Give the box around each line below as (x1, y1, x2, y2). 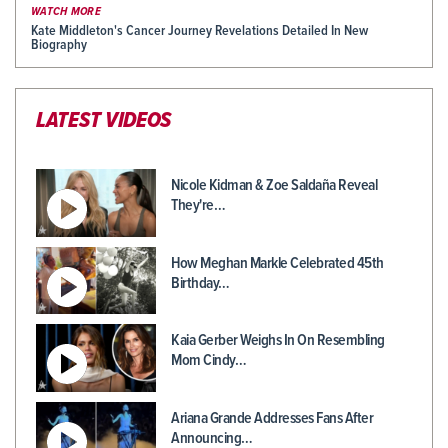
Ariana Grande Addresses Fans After (171, 407, 373, 429)
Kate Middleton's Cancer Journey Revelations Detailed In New (31, 22, 368, 41)
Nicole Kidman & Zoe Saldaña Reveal (171, 175, 377, 197)
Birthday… (171, 272, 230, 294)
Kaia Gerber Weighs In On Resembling (171, 330, 385, 352)
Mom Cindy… (171, 350, 246, 372)
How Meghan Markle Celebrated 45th (171, 252, 384, 274)
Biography (31, 36, 87, 55)
